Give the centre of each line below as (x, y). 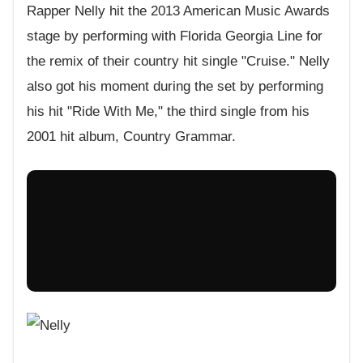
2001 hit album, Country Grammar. (131, 137)
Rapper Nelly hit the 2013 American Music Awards (178, 11)
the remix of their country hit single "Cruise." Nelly (178, 62)
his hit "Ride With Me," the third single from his (168, 112)
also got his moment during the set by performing (175, 87)
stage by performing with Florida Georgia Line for (175, 36)
